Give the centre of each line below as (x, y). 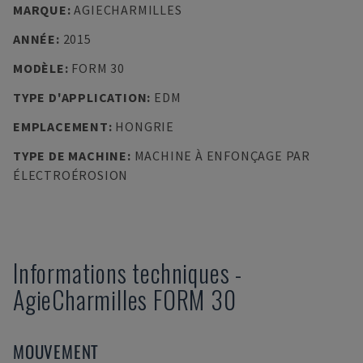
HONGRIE (145, 126)
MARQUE (40, 10)
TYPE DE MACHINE (70, 156)
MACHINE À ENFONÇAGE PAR (222, 156)
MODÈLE (39, 68)
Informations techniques (122, 273)
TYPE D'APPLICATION (80, 97)
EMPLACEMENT (61, 126)
